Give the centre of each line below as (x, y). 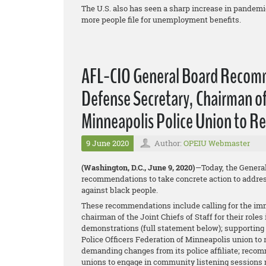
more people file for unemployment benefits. (161, 20)
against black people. (120, 190)
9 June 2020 (107, 143)
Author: (169, 143)
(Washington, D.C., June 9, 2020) (138, 167)
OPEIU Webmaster (217, 143)
